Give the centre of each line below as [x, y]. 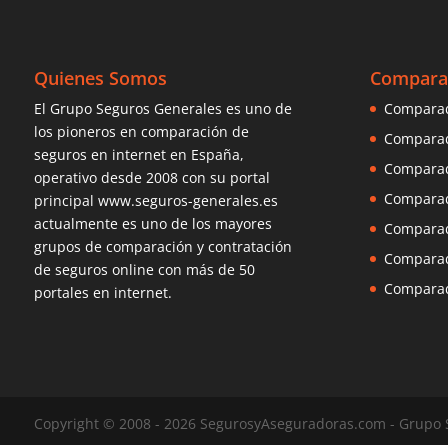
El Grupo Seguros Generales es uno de [162, 108]
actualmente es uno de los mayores [152, 223]
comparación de [194, 131]
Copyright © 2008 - [98, 423]
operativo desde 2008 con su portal [151, 177]
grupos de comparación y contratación [162, 246]
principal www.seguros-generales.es [155, 200]
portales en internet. [102, 292]
